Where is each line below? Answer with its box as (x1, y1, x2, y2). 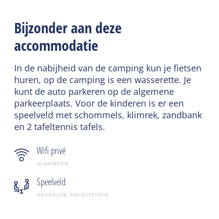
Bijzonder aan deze (14, 17, 122, 38)
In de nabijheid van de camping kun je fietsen (14, 62, 202, 74)
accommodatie (14, 35, 99, 55)
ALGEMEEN (37, 160, 69, 166)
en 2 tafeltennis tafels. (14, 120, 106, 132)
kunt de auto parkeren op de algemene (14, 85, 175, 97)
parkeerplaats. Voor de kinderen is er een (14, 97, 184, 109)
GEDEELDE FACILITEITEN (37, 192, 109, 197)
